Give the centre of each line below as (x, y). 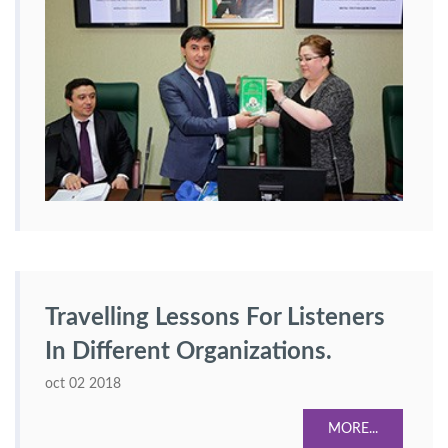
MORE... (353, 429)
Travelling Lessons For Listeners (215, 318)
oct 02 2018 (83, 384)
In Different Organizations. (188, 352)
